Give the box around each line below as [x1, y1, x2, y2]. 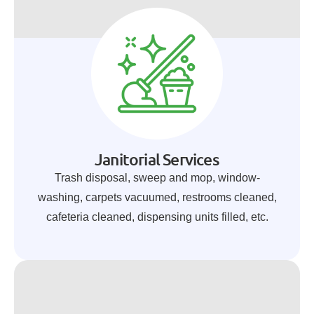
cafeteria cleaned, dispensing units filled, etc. [46, 211, 268, 224]
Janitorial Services [95, 149, 219, 170]
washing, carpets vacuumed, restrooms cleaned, [37, 191, 277, 204]
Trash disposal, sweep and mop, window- [54, 172, 260, 184]
